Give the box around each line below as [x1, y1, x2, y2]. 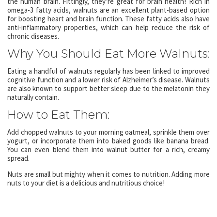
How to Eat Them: [7, 108, 109, 122]
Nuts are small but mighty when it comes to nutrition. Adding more [7, 170, 210, 179]
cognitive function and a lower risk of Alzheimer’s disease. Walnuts [7, 75, 210, 84]
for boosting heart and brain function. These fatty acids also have [7, 14, 210, 23]
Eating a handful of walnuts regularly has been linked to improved [7, 66, 210, 76]
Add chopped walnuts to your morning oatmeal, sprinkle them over [7, 127, 210, 137]
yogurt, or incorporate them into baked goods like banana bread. [7, 136, 210, 145]
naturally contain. [7, 93, 59, 102]
